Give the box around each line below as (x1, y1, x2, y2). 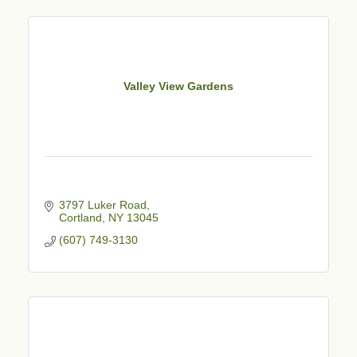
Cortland (58, 210, 102, 224)
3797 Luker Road (58, 198, 147, 211)
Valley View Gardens (124, 80, 233, 93)
